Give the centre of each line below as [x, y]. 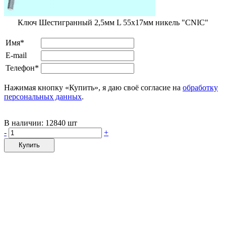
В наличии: [25, 123]
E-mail [16, 55]
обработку [200, 87]
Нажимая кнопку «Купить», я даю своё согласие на [93, 87]
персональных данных [43, 96]
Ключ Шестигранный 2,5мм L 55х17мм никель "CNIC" [113, 22]
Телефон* [22, 68]
